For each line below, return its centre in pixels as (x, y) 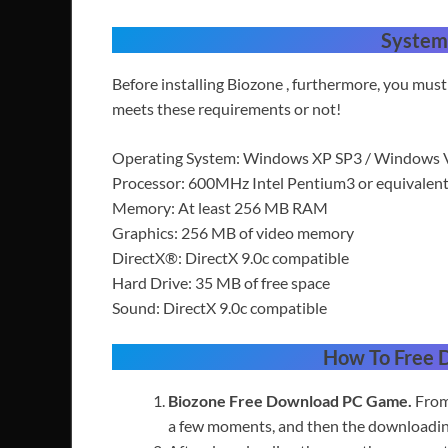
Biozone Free (217, 401)
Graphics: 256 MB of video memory (233, 233)
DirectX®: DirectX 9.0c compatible (230, 258)
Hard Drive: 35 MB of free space (221, 283)
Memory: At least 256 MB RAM (220, 208)
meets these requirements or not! (226, 109)
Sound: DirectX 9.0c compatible (219, 308)
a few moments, (221, 426)
